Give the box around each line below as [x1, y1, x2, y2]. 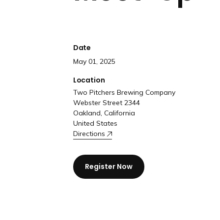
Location [73, 75, 105, 85]
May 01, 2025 [73, 57, 115, 66]
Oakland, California [73, 109, 135, 118]
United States [73, 119, 117, 128]
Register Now [84, 162, 133, 172]
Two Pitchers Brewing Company [73, 88, 175, 97]
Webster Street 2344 [73, 98, 140, 108]
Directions [73, 129, 105, 138]
